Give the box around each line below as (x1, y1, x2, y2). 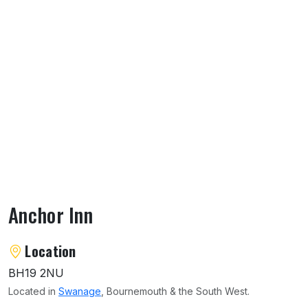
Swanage (58, 285, 101, 297)
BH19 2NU (8, 265, 64, 280)
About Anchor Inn (8, 233, 126, 259)
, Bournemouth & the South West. (101, 285, 250, 297)
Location (25, 240, 76, 261)
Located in (8, 285, 58, 297)
